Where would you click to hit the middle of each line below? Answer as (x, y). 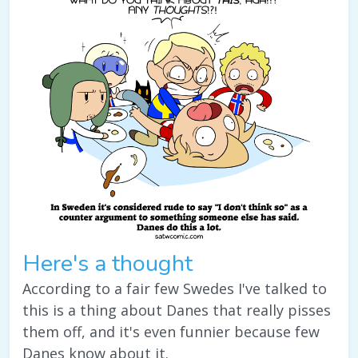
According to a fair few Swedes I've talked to (175, 289)
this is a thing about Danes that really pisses (177, 310)
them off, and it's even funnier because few (171, 332)
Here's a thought (108, 264)
